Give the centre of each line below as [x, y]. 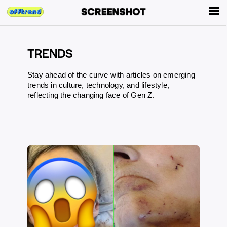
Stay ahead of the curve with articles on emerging [111, 75]
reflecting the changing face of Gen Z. [91, 95]
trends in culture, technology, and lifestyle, [98, 85]
